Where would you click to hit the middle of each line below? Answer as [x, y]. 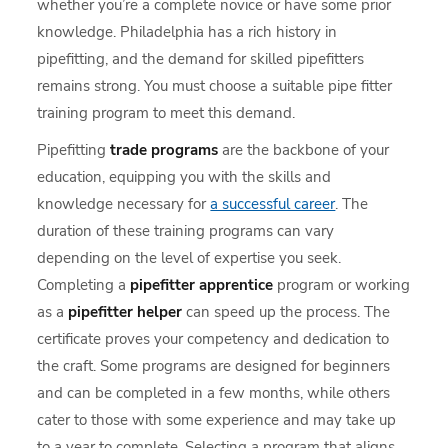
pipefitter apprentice [202, 285]
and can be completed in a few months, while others [214, 393]
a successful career [273, 204]
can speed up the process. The [286, 312]
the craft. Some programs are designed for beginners [214, 366]
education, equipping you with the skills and [184, 177]
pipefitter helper [125, 312]
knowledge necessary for [124, 204]
